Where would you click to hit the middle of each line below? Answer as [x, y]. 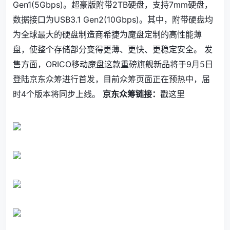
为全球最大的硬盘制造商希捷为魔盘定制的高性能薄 [107, 34]
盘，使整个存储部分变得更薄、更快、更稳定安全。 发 [113, 49]
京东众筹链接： [131, 94]
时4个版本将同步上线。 [58, 94]
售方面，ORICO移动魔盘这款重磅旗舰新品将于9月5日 [113, 64]
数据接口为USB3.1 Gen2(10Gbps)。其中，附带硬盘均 [113, 20]
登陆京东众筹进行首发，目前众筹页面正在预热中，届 [111, 79]
